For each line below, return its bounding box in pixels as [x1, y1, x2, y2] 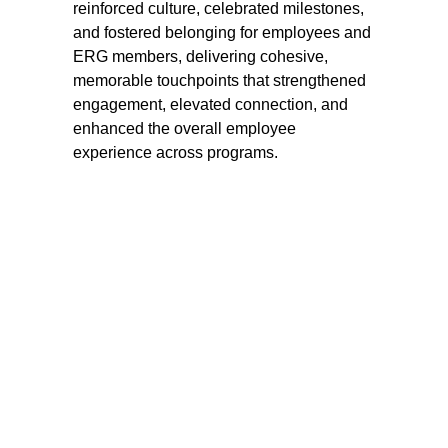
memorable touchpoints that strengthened [73, 72, 371, 89]
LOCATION [136, 400, 230, 420]
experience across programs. [73, 144, 279, 161]
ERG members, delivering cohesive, [73, 48, 333, 65]
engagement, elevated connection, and [73, 96, 353, 113]
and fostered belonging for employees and [73, 24, 376, 41]
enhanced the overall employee [73, 120, 301, 137]
